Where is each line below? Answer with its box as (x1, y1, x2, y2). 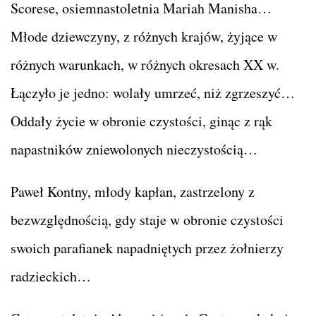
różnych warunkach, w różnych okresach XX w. (11, 54, 279, 74)
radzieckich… (11, 266, 91, 286)
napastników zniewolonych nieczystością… (11, 139, 257, 159)
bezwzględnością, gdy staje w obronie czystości (11, 209, 284, 229)
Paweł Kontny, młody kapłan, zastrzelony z (11, 181, 255, 201)
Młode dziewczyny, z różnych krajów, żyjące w (11, 26, 277, 46)
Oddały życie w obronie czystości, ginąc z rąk (11, 111, 272, 130)
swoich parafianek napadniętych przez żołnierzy (11, 238, 284, 257)
